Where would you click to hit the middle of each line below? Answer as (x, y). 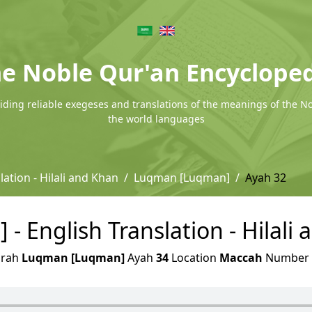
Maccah (241, 258)
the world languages (156, 119)
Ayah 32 (266, 178)
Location (194, 258)
